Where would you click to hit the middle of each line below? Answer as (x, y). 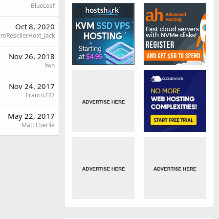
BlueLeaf (43, 5)
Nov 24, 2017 (32, 86)
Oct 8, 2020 (35, 26)
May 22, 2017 (31, 116)
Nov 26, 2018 (32, 56)
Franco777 (40, 95)
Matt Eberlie (38, 125)
